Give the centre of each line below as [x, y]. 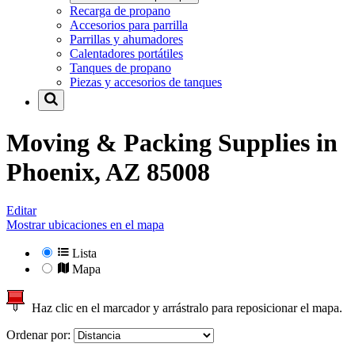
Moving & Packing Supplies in [172, 142]
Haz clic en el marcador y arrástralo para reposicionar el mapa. [184, 308]
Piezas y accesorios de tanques [146, 82]
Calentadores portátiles [126, 54]
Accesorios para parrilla [129, 25]
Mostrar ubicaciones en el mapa [85, 225]
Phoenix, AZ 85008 [108, 172]
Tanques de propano [120, 68]
